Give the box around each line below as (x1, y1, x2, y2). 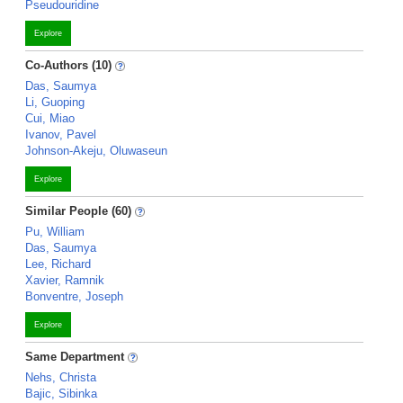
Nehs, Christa (25, 371, 96, 384)
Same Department (25, 350, 128, 363)
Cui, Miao (25, 112, 75, 125)
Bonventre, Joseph (25, 290, 123, 303)
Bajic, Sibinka (25, 387, 97, 400)
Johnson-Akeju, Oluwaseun (25, 144, 167, 157)
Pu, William (25, 225, 85, 238)
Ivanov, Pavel (25, 128, 96, 141)
